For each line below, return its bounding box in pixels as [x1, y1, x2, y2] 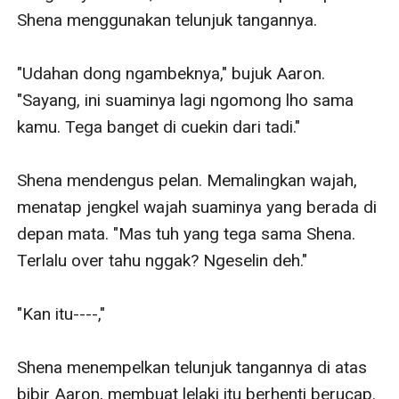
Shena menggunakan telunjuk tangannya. [17, 9, 318, 30]
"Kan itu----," [17, 303, 106, 324]
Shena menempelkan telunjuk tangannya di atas [17, 356, 368, 378]
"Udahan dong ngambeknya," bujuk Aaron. [17, 62, 326, 84]
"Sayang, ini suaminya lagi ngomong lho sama [17, 89, 354, 110]
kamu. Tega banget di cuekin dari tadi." [17, 116, 301, 137]
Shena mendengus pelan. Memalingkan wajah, [17, 169, 358, 191]
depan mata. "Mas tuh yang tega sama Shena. [17, 223, 356, 244]
